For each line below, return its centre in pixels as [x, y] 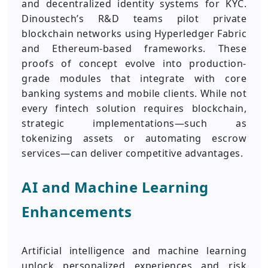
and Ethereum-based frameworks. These [134, 48]
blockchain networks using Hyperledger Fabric [134, 33]
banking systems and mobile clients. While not [134, 93]
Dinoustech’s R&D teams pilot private [134, 19]
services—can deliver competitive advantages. [132, 153]
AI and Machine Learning [115, 187]
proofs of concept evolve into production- [134, 63]
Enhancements [77, 211]
